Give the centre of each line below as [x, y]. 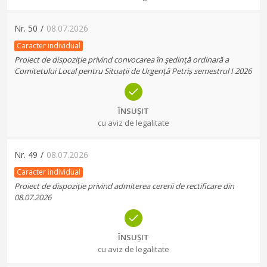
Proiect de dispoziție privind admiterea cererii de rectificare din [124, 186]
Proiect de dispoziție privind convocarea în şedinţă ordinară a [122, 60]
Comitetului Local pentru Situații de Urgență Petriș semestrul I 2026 [133, 71]
